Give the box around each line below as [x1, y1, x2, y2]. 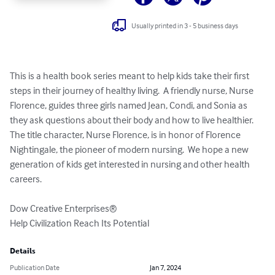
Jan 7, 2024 [150, 263, 181, 273]
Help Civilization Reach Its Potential [10, 217, 149, 230]
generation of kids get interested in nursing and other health [10, 158, 252, 171]
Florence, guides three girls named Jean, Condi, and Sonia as [10, 99, 249, 112]
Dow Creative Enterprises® [10, 202, 117, 215]
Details [10, 247, 36, 256]
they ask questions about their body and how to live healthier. [10, 114, 257, 126]
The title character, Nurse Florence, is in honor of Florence [10, 128, 242, 141]
